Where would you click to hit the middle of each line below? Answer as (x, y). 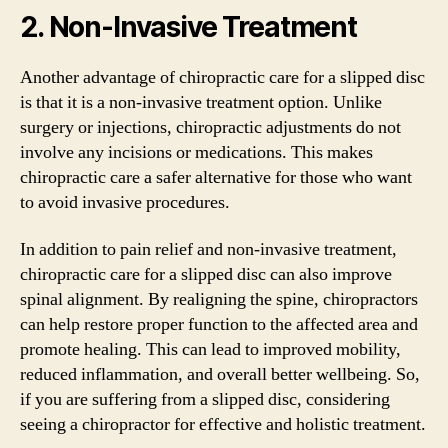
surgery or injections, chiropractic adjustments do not (210, 127)
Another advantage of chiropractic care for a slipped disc (222, 77)
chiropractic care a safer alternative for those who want (216, 177)
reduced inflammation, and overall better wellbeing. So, (220, 374)
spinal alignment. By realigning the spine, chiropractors (219, 299)
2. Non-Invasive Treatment (188, 26)
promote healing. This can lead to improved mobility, (210, 349)
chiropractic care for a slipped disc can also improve (206, 274)
